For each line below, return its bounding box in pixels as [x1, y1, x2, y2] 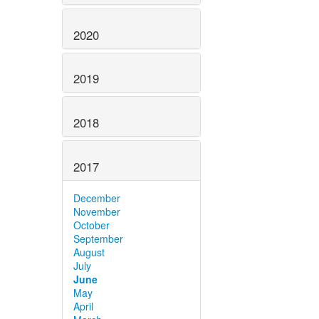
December [73, 190, 120, 205]
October [73, 217, 110, 232]
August [73, 244, 105, 259]
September [73, 231, 123, 246]
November [73, 204, 120, 219]
